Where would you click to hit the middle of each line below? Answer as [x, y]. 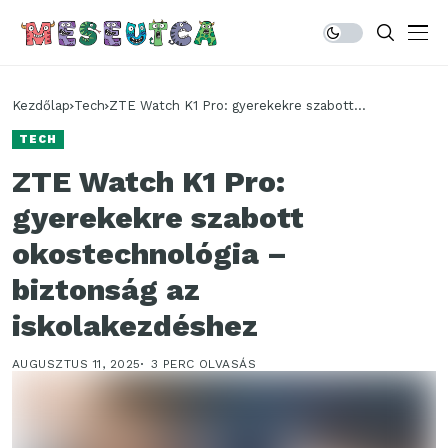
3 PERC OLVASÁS [203, 364]
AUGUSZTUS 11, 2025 [76, 364]
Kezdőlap [41, 105]
